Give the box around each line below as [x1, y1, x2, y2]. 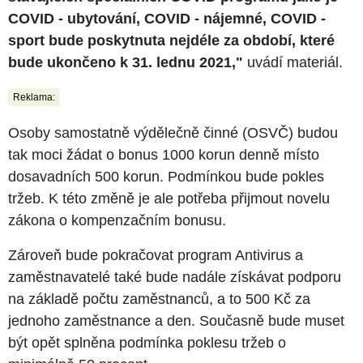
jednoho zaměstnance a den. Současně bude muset [8, 312, 344, 329]
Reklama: [13, 91, 55, 103]
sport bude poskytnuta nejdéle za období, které [8, 32, 335, 49]
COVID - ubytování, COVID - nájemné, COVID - [8, 10, 326, 27]
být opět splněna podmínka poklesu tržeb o [8, 334, 286, 351]
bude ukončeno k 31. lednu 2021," [8, 53, 243, 70]
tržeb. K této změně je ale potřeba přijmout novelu [8, 190, 330, 207]
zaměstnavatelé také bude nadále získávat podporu [8, 268, 341, 285]
